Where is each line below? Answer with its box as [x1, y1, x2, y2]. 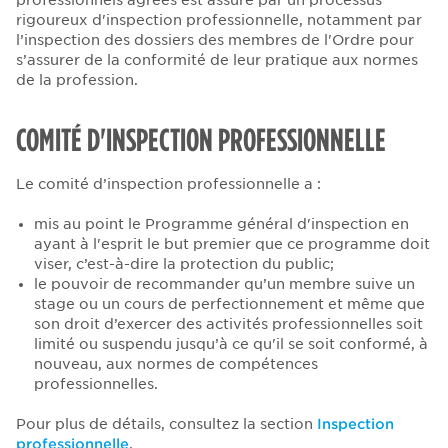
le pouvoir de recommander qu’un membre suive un [33, 276, 415, 293]
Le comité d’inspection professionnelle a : [16, 176, 321, 193]
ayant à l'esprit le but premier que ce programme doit [33, 236, 430, 253]
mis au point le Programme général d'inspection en [33, 216, 409, 233]
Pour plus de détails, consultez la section [16, 416, 317, 433]
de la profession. [16, 72, 138, 89]
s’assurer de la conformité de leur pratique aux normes [16, 52, 418, 69]
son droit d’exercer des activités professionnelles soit [33, 316, 423, 333]
